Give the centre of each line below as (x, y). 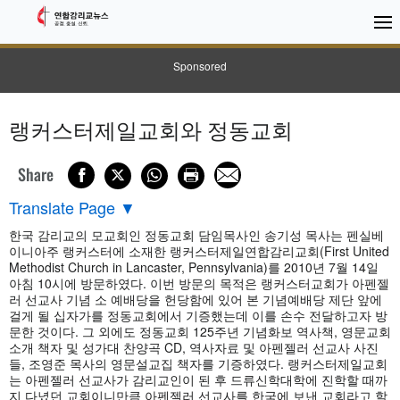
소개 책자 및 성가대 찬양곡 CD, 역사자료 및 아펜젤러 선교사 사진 (194, 347)
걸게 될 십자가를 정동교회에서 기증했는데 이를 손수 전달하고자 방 (198, 315)
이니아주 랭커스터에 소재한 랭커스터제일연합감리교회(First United (199, 250)
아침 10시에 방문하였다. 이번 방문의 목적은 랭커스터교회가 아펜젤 (199, 283)
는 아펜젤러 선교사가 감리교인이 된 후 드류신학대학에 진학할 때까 (198, 379)
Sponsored (200, 66)
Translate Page (62, 207)
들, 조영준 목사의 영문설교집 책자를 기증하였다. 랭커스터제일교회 (198, 363)
